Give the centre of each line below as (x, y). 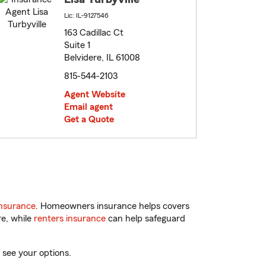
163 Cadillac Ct (94, 33)
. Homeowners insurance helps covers (113, 206)
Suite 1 (77, 45)
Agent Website (95, 95)
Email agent (88, 107)
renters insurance (70, 219)
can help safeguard (145, 219)
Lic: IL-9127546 (86, 16)
